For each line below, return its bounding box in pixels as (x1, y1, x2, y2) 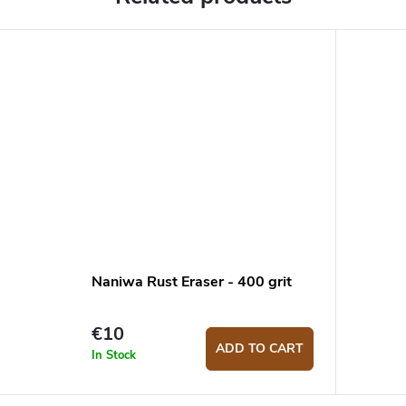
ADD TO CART (215, 339, 304, 357)
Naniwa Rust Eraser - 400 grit (91, 272, 292, 293)
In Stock (91, 346, 136, 363)
